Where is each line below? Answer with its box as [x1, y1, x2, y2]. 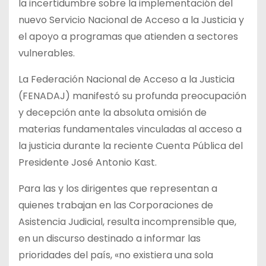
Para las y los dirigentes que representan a [18, 181, 217, 195]
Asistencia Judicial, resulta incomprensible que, [18, 214, 236, 229]
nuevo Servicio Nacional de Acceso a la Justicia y [18, 12, 244, 27]
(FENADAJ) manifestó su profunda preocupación [18, 88, 246, 103]
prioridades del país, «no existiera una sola [18, 248, 213, 262]
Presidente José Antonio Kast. [18, 155, 157, 169]
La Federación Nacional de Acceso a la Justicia [18, 72, 235, 86]
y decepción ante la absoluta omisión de [18, 105, 207, 119]
